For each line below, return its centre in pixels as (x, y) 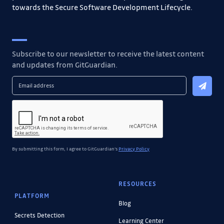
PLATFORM (32, 195)
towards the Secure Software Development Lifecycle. (102, 7)
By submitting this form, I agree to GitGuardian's (65, 148)
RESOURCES (137, 183)
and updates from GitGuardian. (65, 64)
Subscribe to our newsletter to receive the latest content (108, 53)
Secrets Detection (39, 215)
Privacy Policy (134, 148)
